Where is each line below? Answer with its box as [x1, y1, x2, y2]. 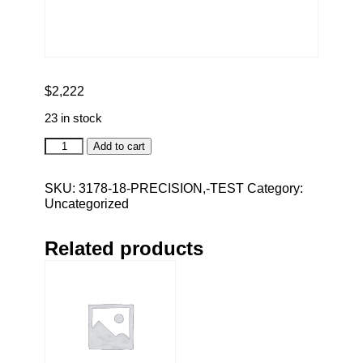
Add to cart [93, 139, 146, 152]
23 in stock [45, 111, 102, 125]
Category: [247, 181, 303, 195]
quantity [44, 168, 89, 182]
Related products [45, 237, 203, 259]
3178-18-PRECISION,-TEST [79, 181, 244, 195]
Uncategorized [45, 196, 129, 211]
